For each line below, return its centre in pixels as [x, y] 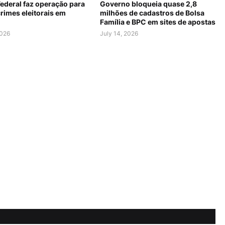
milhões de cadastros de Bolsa [152, 13]
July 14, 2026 [119, 34]
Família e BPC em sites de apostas [158, 22]
